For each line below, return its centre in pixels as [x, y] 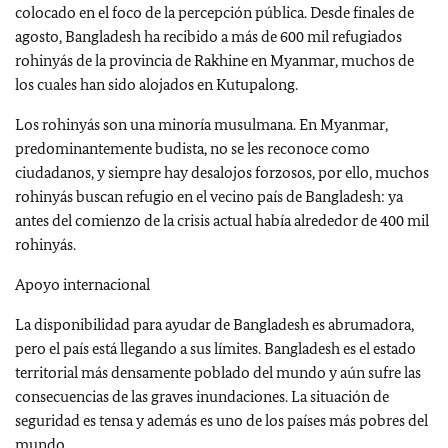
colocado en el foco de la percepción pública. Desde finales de [214, 13]
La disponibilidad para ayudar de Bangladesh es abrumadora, [214, 325]
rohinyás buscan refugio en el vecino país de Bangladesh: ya [209, 197]
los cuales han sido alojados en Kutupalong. [156, 85]
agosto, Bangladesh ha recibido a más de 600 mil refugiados [208, 37]
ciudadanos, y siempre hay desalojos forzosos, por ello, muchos [222, 173]
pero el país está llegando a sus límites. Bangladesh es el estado [215, 349]
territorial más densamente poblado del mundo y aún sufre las [218, 373]
